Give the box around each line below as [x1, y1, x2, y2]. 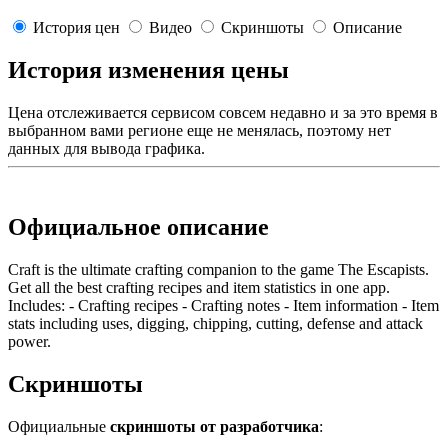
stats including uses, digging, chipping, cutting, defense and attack [8, 314, 423, 332]
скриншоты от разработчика [110, 417, 319, 435]
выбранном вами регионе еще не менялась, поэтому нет [8, 122, 391, 140]
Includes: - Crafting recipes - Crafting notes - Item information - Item [8, 296, 439, 314]
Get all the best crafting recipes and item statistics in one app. [8, 278, 390, 296]
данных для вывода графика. [8, 140, 205, 158]
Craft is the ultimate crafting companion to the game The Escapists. [8, 260, 429, 278]
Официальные [8, 417, 110, 435]
